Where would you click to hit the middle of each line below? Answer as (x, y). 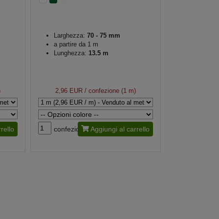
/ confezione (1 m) (109, 91)
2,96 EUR (69, 91)
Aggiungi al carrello (120, 129)
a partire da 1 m (76, 44)
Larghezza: (69, 36)
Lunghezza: (71, 53)
